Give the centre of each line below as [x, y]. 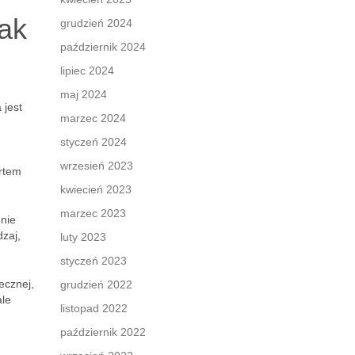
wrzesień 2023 [97, 166]
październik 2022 [103, 332]
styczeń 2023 [94, 261]
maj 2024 [84, 94]
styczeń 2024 [94, 142]
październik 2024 [103, 47]
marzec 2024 [93, 118]
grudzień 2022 [96, 284]
